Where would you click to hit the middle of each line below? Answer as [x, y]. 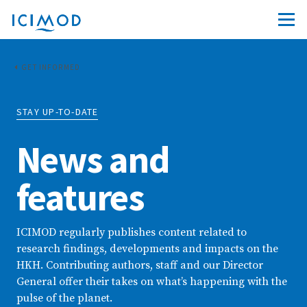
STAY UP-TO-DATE [58, 112]
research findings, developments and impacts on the [147, 249]
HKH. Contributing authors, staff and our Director [140, 265]
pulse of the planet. [64, 298]
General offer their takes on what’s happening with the [152, 282]
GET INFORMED [51, 67]
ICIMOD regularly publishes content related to [132, 232]
